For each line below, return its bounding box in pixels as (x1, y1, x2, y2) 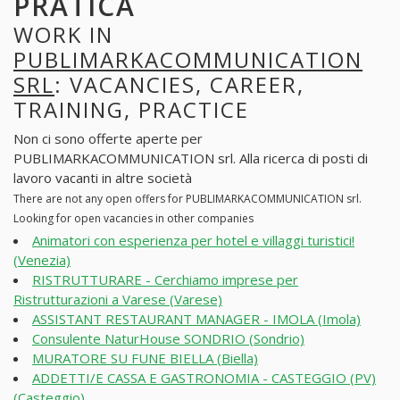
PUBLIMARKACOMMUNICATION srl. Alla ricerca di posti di (13, 149, 368, 168)
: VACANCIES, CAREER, (54, 69, 304, 99)
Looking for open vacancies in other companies (13, 211, 254, 227)
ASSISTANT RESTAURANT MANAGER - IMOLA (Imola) (32, 310, 361, 329)
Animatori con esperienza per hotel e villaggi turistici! (32, 231, 354, 250)
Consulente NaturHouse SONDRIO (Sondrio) (32, 329, 304, 348)
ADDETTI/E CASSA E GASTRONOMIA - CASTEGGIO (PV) (32, 369, 376, 387)
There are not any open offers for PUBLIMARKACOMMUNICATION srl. (13, 191, 362, 207)
